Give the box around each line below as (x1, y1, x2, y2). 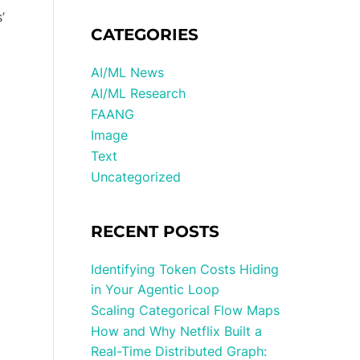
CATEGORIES (91, 25, 199, 44)
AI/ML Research (91, 85, 186, 101)
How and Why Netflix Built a (91, 323, 263, 339)
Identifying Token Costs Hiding (91, 261, 280, 277)
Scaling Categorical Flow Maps (91, 302, 280, 318)
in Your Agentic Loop (91, 281, 220, 297)
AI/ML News (91, 64, 165, 80)
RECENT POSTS (91, 222, 220, 241)
